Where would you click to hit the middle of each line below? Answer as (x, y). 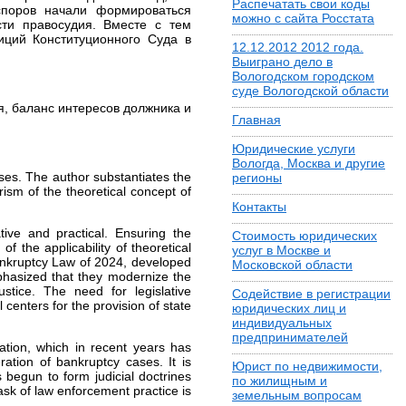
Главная (256, 120)
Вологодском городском (303, 76)
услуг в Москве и (281, 250)
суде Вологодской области (310, 91)
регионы (257, 178)
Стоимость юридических (304, 236)
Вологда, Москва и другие (309, 163)
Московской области (292, 265)
